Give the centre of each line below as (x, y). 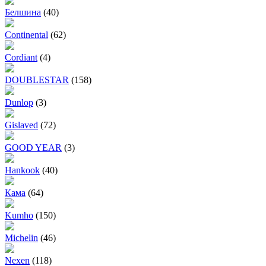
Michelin (21, 238)
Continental (26, 35)
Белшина (23, 12)
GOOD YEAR (33, 148)
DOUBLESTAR (37, 80)
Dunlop (19, 103)
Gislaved (21, 125)
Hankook (22, 170)
